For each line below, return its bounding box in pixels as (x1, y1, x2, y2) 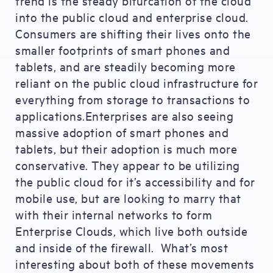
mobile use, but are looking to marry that (15, 190, 241, 205)
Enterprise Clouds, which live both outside (15, 223, 247, 238)
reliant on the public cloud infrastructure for (15, 75, 258, 90)
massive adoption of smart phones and (15, 124, 229, 140)
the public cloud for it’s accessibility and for (15, 174, 255, 189)
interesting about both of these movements (15, 256, 255, 271)
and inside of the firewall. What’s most (15, 239, 228, 255)
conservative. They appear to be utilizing (15, 157, 240, 172)
